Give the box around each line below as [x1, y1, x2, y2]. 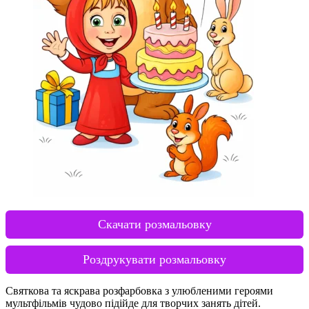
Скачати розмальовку [97, 217, 212, 231]
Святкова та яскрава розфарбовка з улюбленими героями [6, 284, 273, 297]
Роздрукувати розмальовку [83, 252, 226, 266]
